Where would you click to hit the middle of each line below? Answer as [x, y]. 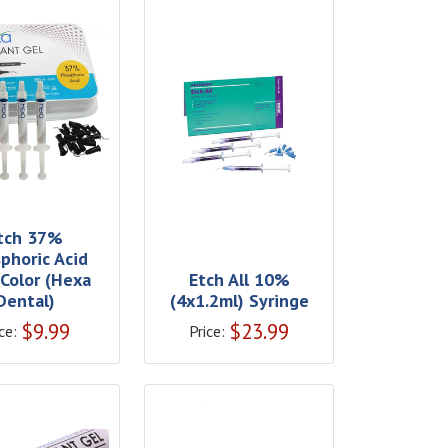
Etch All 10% [239, 280]
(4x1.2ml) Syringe [239, 301]
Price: [207, 331]
